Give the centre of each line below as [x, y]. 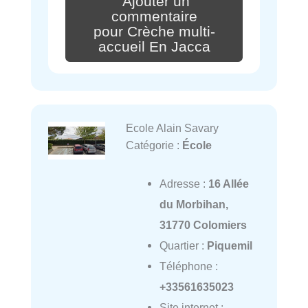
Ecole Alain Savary [172, 128]
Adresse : [184, 183]
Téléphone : [188, 266]
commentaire [154, 16]
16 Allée [228, 183]
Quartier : [183, 245]
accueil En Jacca [154, 46]
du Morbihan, [194, 204]
